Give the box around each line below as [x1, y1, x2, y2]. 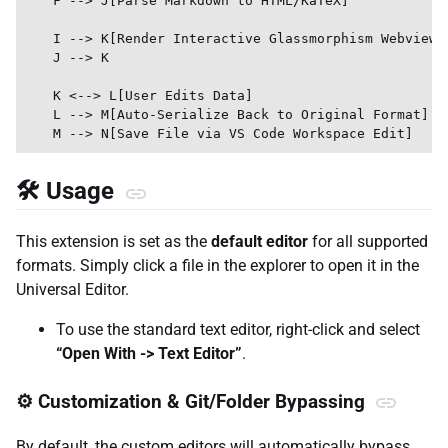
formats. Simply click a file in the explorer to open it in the [16, 255, 419, 275]
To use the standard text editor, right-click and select [56, 319, 420, 339]
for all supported [308, 231, 428, 251]
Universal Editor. [16, 279, 129, 299]
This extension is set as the [16, 231, 211, 251]
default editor [211, 231, 308, 251]
